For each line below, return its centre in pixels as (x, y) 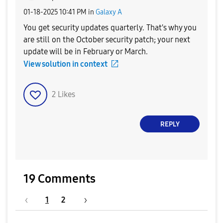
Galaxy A (109, 12)
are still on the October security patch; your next (107, 40)
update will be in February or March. (86, 52)
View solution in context (65, 64)
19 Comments (59, 179)
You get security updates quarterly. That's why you (110, 28)
